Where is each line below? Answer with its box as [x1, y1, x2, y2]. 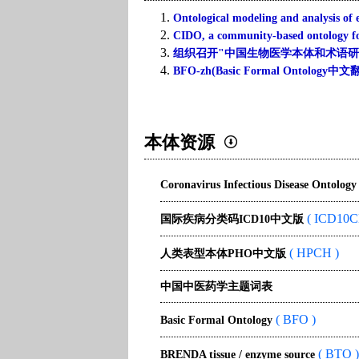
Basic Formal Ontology [160, 314, 272, 326]
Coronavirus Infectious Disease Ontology [160, 179, 357, 191]
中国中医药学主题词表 [160, 280, 272, 292]
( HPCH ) [286, 246, 339, 260]
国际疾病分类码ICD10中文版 [160, 213, 304, 225]
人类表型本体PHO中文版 [160, 248, 286, 260]
